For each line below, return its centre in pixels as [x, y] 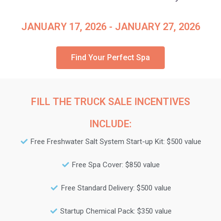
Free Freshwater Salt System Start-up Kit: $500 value [116, 141]
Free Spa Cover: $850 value [116, 165]
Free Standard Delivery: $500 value [116, 188]
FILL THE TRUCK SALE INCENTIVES [110, 101]
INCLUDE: [110, 124]
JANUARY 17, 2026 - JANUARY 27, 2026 [110, 27]
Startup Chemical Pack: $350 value [116, 211]
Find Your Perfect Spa [110, 58]
